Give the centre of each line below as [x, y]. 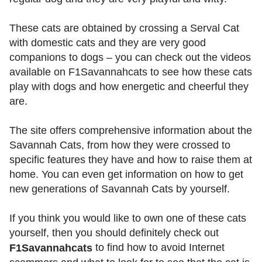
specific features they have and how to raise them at [131, 160]
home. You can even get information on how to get [126, 175]
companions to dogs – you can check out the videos [130, 58]
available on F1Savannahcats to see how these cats [131, 72]
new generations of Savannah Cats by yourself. [120, 189]
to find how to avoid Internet [158, 248]
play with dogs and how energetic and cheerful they [129, 87]
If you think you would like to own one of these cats [128, 218]
